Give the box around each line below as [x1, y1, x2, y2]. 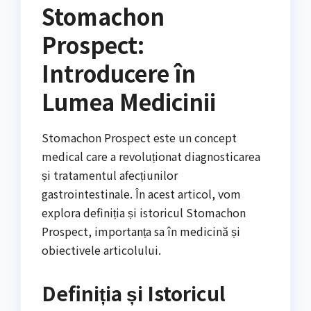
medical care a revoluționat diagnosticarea [42, 147, 260, 165]
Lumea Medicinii [42, 85, 216, 117]
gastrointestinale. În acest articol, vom [42, 185, 241, 202]
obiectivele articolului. [42, 241, 161, 258]
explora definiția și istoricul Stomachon [42, 203, 246, 221]
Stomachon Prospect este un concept [42, 128, 237, 146]
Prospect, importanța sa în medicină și [42, 222, 240, 239]
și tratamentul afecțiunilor [42, 166, 178, 183]
